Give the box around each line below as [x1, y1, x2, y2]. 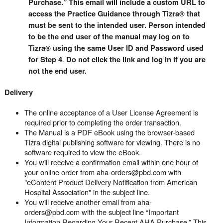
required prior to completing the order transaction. [24, 117, 181, 127]
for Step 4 [28, 54, 62, 65]
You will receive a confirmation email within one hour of [24, 157, 198, 167]
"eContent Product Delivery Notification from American [24, 177, 197, 187]
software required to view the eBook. [24, 147, 141, 157]
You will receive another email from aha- [24, 197, 152, 207]
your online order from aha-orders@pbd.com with [24, 167, 181, 177]
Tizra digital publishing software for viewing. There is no [24, 137, 200, 147]
